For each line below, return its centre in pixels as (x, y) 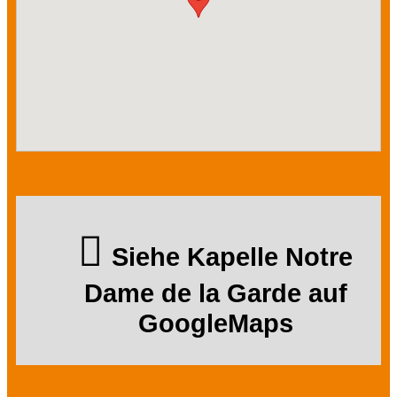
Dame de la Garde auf (215, 293)
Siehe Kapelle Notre (233, 257)
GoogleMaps (215, 323)
